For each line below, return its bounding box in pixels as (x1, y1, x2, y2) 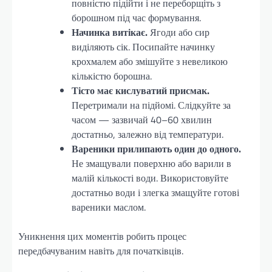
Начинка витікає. (72, 24, 148, 39)
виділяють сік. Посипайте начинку (72, 39, 215, 54)
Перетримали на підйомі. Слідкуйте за (72, 97, 231, 112)
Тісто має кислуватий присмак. (72, 83, 209, 98)
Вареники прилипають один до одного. (72, 141, 241, 156)
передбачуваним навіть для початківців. (18, 243, 183, 258)
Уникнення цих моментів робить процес (18, 228, 186, 243)
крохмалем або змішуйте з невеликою (72, 53, 228, 69)
